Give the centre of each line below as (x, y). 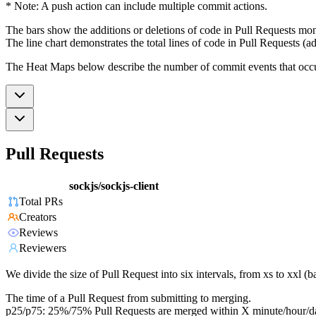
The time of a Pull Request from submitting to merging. (128, 298)
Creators (38, 217)
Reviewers (43, 248)
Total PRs (41, 202)
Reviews (38, 233)
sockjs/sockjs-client (114, 186)
